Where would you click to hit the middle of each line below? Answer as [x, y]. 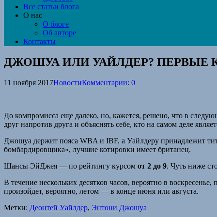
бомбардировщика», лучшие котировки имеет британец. [97, 149]
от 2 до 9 [152, 166]
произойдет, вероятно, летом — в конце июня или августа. [101, 191]
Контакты [39, 41]
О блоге [56, 24]
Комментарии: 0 [108, 82]
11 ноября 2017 [29, 82]
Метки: [17, 207]
